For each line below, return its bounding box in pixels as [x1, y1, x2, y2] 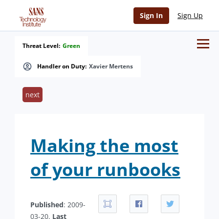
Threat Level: [22, 42, 60, 50]
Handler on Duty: [37, 62, 87, 70]
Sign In [140, 11, 163, 20]
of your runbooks [30, 157, 180, 181]
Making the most [30, 133, 178, 157]
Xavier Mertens [89, 62, 133, 70]
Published [30, 200, 64, 209]
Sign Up [177, 11, 203, 20]
